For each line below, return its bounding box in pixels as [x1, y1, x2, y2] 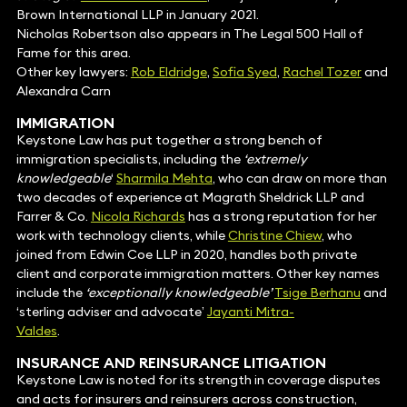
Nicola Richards [90, 208, 185, 225]
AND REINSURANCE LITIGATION [99, 353, 326, 372]
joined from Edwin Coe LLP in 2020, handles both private [15, 246, 357, 263]
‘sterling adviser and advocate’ [15, 303, 207, 321]
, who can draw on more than [212, 170, 387, 187]
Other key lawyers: [15, 64, 131, 81]
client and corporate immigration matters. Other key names [15, 265, 380, 283]
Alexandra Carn [15, 83, 111, 100]
